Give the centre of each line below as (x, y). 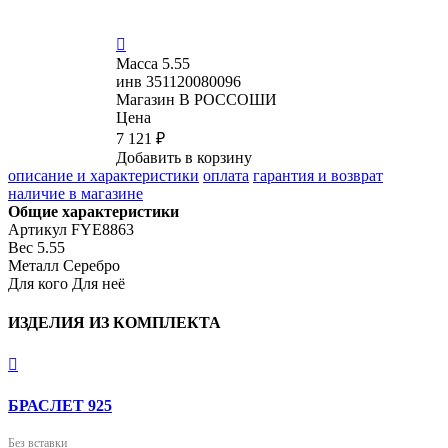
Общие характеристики (93, 211)
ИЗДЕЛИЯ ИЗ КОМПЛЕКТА (114, 323)
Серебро (91, 265)
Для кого (38, 283)
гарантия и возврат (318, 175)
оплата (226, 175)
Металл (33, 265)
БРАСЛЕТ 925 (60, 405)
